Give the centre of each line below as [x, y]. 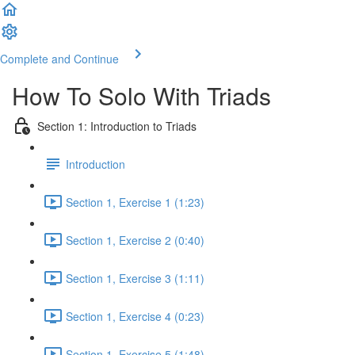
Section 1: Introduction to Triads [117, 126]
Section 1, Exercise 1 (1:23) [135, 202]
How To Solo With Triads [141, 95]
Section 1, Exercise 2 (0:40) [135, 240]
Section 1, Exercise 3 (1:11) [135, 278]
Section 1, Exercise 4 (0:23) [135, 316]
